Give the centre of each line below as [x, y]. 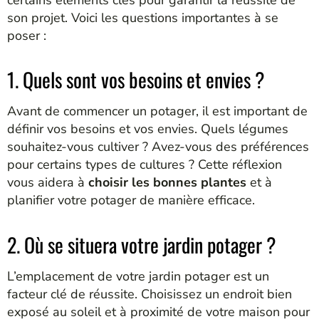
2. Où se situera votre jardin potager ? [142, 244]
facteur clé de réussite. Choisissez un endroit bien [150, 294]
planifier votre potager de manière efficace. [131, 200]
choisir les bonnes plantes [167, 183]
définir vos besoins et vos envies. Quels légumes [148, 129]
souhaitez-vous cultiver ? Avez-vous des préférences [158, 147]
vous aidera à [48, 183]
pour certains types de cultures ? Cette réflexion [145, 165]
